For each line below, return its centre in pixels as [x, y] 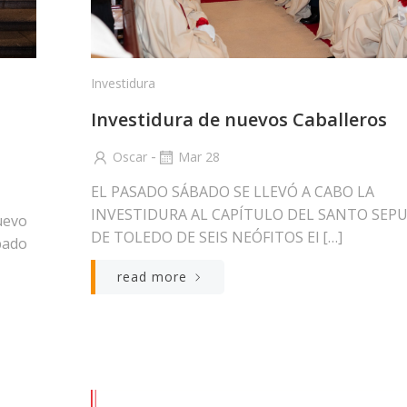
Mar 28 [199, 156]
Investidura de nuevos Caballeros [239, 119]
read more [152, 276]
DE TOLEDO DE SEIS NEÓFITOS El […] [217, 237]
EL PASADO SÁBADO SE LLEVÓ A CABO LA [233, 191]
